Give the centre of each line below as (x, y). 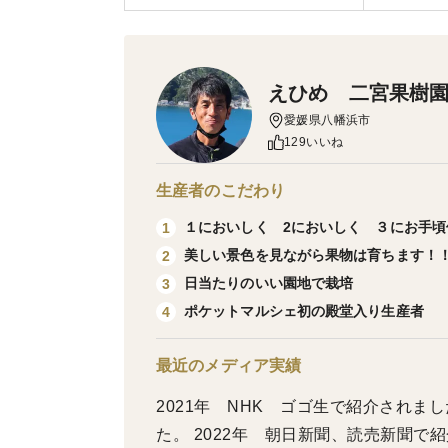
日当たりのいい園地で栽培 (269, 283)
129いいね (314, 142)
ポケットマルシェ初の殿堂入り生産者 (304, 311)
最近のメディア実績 (229, 365)
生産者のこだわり (221, 190)
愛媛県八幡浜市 (327, 120)
